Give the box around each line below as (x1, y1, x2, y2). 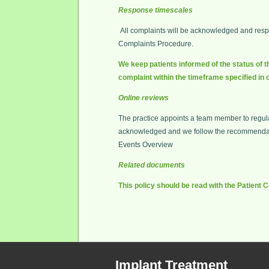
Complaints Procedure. (118, 40, 193, 48)
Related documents (118, 161, 185, 169)
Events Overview (118, 141, 175, 149)
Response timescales (118, 6, 193, 14)
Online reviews (118, 94, 169, 102)
